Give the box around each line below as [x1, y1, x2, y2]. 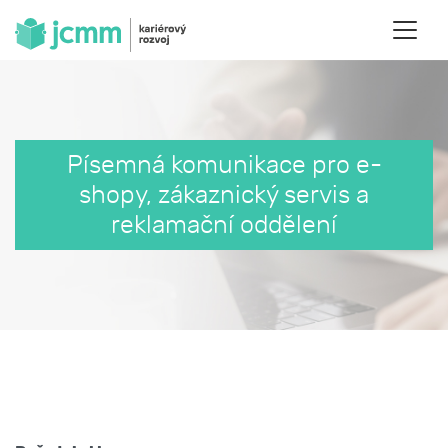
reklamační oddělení [111, 210, 337, 239]
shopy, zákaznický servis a [79, 180, 369, 209]
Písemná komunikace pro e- [66, 150, 382, 179]
